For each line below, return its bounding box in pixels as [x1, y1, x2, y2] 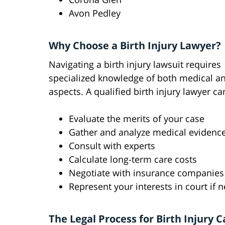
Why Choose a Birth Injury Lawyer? [49, 39, 221, 53]
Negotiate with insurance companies [69, 167, 224, 179]
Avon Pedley [69, 7, 121, 20]
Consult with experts [69, 140, 155, 152]
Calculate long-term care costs [69, 153, 197, 166]
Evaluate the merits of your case [69, 113, 204, 125]
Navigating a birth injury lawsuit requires [49, 58, 221, 71]
